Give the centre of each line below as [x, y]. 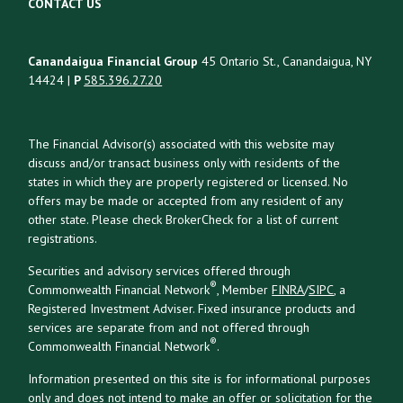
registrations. [63, 238]
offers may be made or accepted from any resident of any [186, 200]
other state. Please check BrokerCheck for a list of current [184, 219]
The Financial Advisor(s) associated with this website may [181, 143]
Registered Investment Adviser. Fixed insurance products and [192, 308]
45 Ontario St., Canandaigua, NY [285, 61]
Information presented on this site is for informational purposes [200, 378]
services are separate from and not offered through [169, 327]
